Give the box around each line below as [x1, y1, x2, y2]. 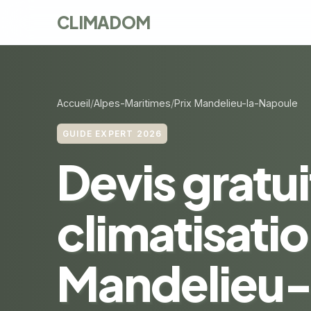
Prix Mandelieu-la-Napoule [174, 97, 298, 109]
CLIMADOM [57, 11, 151, 33]
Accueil [57, 97, 90, 109]
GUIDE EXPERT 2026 [62, 128, 162, 139]
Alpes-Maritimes [94, 97, 171, 109]
